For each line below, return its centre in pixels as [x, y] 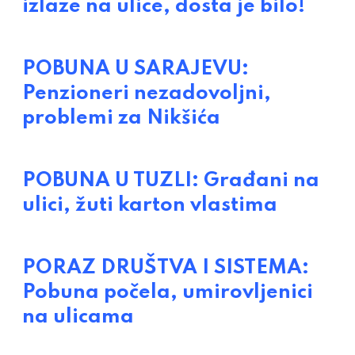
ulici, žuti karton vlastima [150, 206]
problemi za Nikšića [121, 118]
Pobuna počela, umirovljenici [168, 293]
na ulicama [78, 317]
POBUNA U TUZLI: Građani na [171, 181]
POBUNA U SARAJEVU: [136, 69]
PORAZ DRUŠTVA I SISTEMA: [166, 268]
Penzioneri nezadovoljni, [147, 94]
